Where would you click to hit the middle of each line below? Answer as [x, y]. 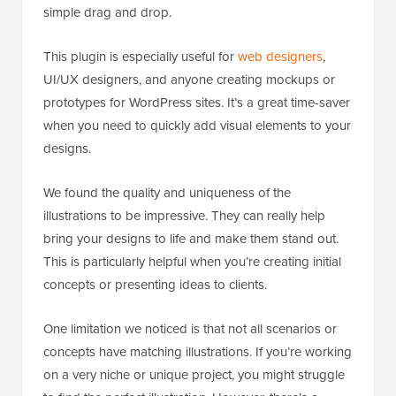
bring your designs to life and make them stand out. [191, 239]
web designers [280, 57]
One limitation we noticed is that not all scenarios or [190, 329]
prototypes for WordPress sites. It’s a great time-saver [197, 103]
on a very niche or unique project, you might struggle [194, 375]
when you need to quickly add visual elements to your [197, 126]
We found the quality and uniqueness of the [167, 193]
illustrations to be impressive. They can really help [184, 216]
